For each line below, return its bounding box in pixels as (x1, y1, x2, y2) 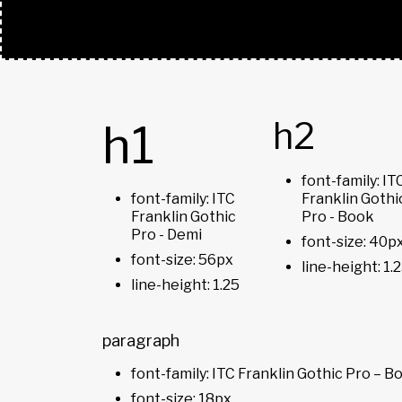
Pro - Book (301, 207, 374, 225)
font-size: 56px (131, 250, 233, 268)
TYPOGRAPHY (102, 10, 299, 46)
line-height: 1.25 (131, 275, 240, 293)
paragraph (102, 330, 179, 350)
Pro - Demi (131, 225, 202, 243)
